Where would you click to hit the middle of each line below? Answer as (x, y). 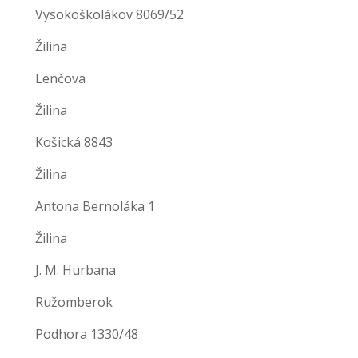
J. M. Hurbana (76, 270)
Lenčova (60, 78)
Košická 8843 (74, 142)
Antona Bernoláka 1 (95, 206)
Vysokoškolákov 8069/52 (109, 14)
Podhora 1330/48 (87, 334)
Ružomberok (74, 302)
